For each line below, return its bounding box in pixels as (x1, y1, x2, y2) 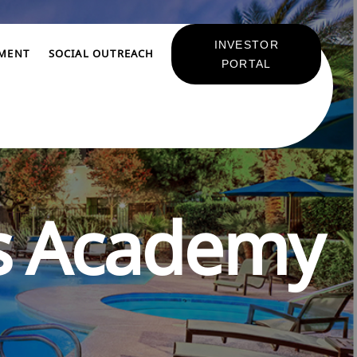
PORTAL (221, 57, 272, 70)
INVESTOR (214, 38, 279, 51)
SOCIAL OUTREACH (48, 48, 155, 62)
